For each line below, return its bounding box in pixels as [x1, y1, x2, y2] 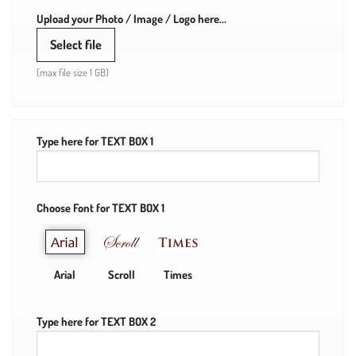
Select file [50, 37, 102, 53]
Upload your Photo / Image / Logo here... [37, 11, 226, 26]
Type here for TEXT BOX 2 [37, 313, 156, 328]
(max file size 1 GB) [37, 66, 109, 79]
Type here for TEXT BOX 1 [37, 133, 153, 149]
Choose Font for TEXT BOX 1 [37, 200, 164, 215]
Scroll [107, 266, 135, 281]
